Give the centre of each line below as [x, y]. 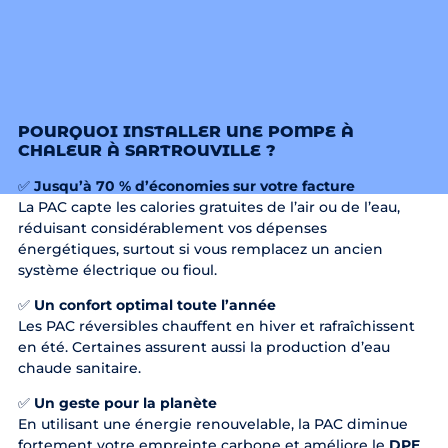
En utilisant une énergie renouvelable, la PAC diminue [212, 424]
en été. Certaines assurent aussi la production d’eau [203, 346]
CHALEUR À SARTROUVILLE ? [146, 150]
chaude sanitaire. [79, 367]
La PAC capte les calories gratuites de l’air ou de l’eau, [208, 206]
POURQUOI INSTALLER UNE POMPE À [185, 131]
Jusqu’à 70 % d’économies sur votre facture [194, 185]
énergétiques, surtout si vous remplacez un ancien [200, 248]
